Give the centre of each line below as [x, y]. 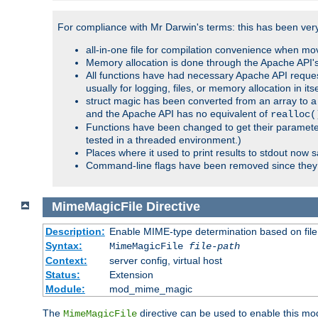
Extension [131, 275]
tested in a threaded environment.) [164, 139]
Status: [62, 275]
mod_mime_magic [150, 289]
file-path [214, 247]
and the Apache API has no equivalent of [178, 113]
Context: [66, 261]
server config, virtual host [165, 261]
